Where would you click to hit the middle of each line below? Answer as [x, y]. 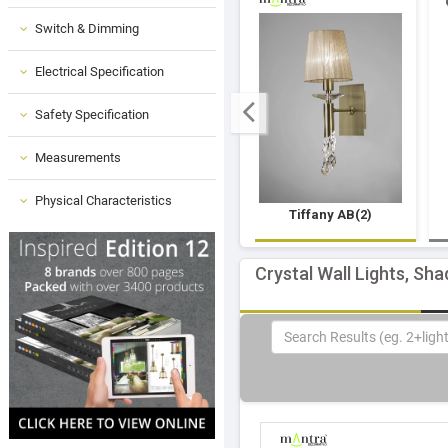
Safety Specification [92, 114]
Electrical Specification [99, 71]
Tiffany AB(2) [331, 214]
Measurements [78, 157]
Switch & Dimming [87, 28]
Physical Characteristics [103, 200]
